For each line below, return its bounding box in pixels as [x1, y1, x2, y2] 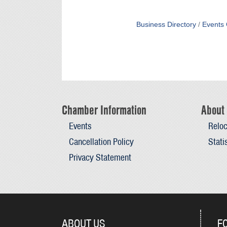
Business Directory [136, 21, 196, 29]
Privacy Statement [68, 150, 131, 164]
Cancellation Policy [68, 135, 134, 148]
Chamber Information [62, 101, 146, 118]
